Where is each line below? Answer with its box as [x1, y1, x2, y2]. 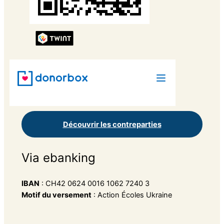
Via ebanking [21, 150, 95, 165]
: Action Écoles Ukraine [91, 190, 172, 199]
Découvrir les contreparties [62, 119, 161, 129]
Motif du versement [21, 190, 91, 199]
